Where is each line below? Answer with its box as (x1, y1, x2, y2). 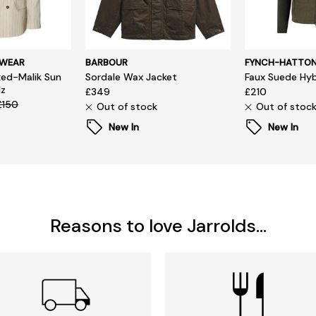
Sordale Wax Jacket (85, 70, 178, 83)
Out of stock (97, 99, 158, 113)
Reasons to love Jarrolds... (49, 213, 267, 238)
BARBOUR (85, 56, 128, 68)
